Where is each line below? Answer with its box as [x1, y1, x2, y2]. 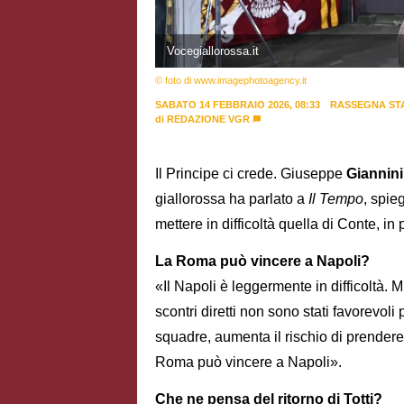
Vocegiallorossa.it [166, 43, 259, 58]
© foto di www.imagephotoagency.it [155, 74, 307, 86]
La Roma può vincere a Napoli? [155, 253, 370, 270]
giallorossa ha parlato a [155, 191, 308, 207]
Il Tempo [308, 191, 363, 207]
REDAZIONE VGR [167, 113, 250, 124]
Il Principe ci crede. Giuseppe [155, 166, 346, 182]
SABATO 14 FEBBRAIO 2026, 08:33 [155, 98, 320, 110]
